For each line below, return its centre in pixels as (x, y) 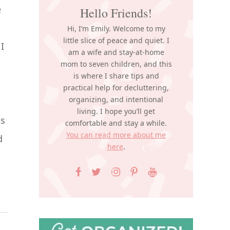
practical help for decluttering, (116, 88)
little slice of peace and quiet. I (116, 40)
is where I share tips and (116, 76)
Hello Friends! (116, 13)
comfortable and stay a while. (116, 123)
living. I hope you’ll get (116, 111)
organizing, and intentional (116, 99)
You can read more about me (116, 135)
